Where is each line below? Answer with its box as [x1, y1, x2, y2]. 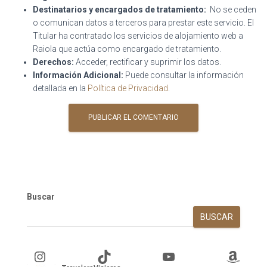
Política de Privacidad [88, 83, 168, 93]
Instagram [32, 247, 44, 265]
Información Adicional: [33, 70, 123, 80]
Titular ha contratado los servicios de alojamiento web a [33, 31, 243, 41]
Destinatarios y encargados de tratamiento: [33, 5, 206, 14]
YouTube [161, 247, 169, 265]
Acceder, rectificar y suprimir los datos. [74, 57, 221, 67]
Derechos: [33, 57, 74, 67]
